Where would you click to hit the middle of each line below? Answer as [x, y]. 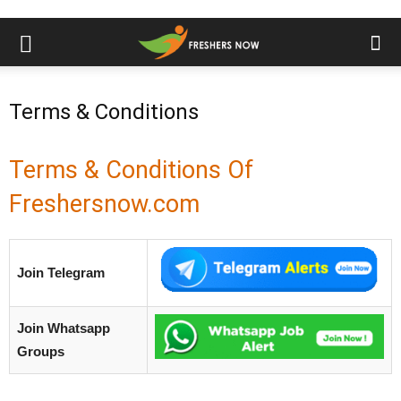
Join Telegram [61, 273]
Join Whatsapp [64, 328]
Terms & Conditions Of [131, 170]
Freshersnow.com [104, 204]
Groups [41, 351]
